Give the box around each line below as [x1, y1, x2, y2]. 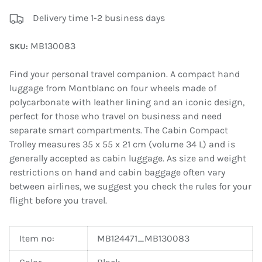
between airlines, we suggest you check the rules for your [9, 181, 251, 192]
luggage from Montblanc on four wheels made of [9, 82, 216, 94]
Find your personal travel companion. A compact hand [9, 68, 240, 80]
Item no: [19, 233, 54, 244]
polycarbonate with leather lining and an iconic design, [9, 96, 244, 108]
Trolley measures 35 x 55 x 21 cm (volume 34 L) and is [9, 139, 235, 150]
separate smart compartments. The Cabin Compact [9, 125, 228, 136]
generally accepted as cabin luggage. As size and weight [9, 153, 246, 164]
